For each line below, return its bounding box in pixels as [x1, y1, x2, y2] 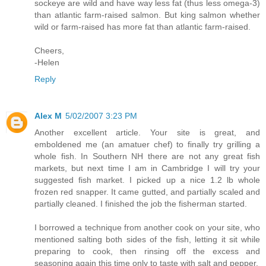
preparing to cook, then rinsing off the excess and [34, 246, 260, 256]
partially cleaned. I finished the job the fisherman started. [34, 199, 247, 209]
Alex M [34, 111, 62, 121]
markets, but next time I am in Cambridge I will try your [34, 163, 260, 173]
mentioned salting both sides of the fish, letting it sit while [34, 235, 260, 245]
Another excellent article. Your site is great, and [34, 128, 260, 138]
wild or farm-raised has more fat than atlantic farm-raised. [34, 22, 251, 32]
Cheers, [34, 46, 64, 56]
